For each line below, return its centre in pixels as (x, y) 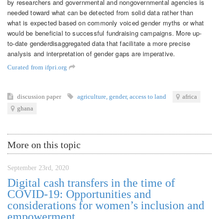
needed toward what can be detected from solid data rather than (100, 12)
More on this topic (44, 145)
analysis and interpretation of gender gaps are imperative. (91, 53)
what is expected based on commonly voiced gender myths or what (106, 22)
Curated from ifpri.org (38, 67)
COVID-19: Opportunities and (79, 194)
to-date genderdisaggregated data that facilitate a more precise (99, 43)
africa (190, 97)
